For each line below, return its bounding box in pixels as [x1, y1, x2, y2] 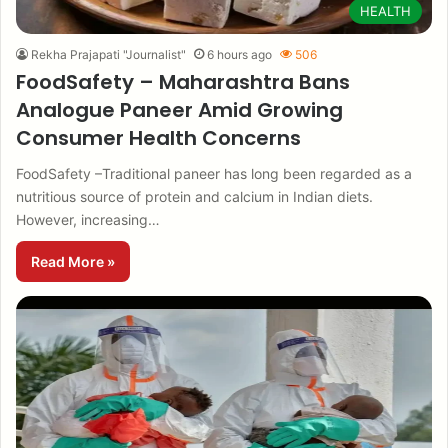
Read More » [31, 253, 115, 270]
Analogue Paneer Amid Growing [16, 96, 343, 124]
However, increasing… [16, 211, 160, 228]
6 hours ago [207, 47, 272, 62]
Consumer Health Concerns [16, 124, 301, 152]
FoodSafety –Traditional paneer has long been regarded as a [16, 165, 412, 182]
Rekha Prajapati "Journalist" [31, 47, 186, 62]
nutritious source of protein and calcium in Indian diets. [16, 188, 373, 205]
